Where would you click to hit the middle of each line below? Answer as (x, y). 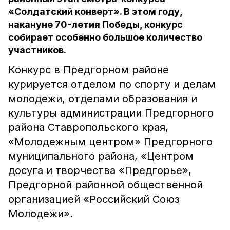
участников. (37, 50)
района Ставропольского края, (88, 127)
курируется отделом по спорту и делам (112, 84)
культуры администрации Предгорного (111, 113)
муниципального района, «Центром (101, 156)
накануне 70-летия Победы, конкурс (95, 24)
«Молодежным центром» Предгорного (110, 142)
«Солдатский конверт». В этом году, (95, 12)
